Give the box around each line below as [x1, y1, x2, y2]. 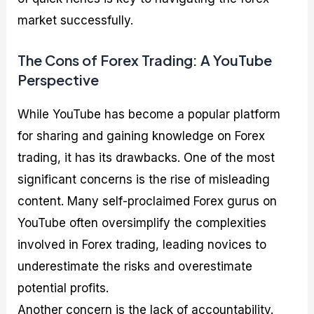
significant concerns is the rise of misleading [18, 172, 271, 186]
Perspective [18, 70, 100, 88]
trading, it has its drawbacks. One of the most [18, 150, 275, 165]
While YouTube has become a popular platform [18, 107, 281, 121]
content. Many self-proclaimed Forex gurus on [18, 193, 278, 208]
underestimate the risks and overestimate [18, 259, 253, 273]
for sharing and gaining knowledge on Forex [18, 128, 266, 143]
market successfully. [18, 13, 134, 27]
